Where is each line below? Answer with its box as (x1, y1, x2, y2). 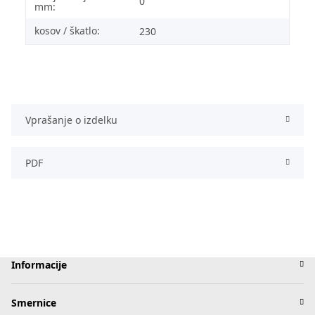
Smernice (11, 295, 56, 309)
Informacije (11, 257, 67, 271)
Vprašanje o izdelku (25, 112, 117, 127)
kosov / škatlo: (34, 23, 100, 37)
